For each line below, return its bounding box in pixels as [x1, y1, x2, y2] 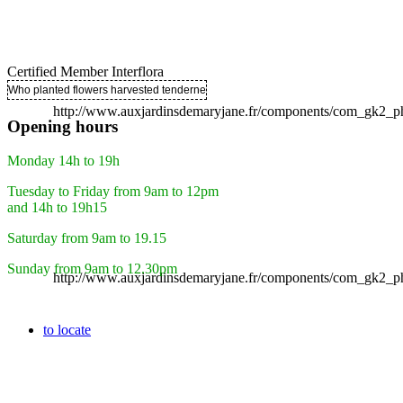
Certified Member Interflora [7, 64, 164, 79]
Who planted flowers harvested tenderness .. [8, 84, 225, 96]
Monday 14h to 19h [7, 153, 120, 169]
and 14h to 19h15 [7, 200, 107, 216]
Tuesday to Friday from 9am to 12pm [7, 184, 219, 200]
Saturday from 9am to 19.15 [7, 230, 166, 246]
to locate [43, 322, 91, 338]
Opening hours [7, 116, 118, 136]
